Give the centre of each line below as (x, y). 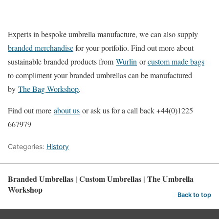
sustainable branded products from (62, 62)
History (58, 147)
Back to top (194, 195)
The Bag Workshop (48, 89)
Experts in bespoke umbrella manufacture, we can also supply (103, 34)
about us (67, 110)
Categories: (27, 147)
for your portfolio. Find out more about (133, 48)
